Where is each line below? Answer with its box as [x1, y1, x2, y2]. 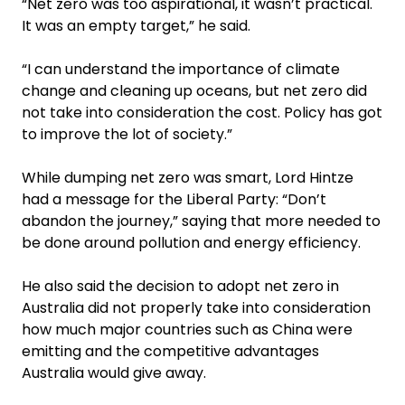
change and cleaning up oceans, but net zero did [22, 80, 367, 101]
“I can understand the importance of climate [22, 58, 340, 80]
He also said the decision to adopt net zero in [22, 275, 339, 297]
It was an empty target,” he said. [22, 14, 250, 36]
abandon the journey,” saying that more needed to [22, 210, 381, 231]
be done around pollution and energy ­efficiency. [22, 231, 361, 253]
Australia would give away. [22, 362, 206, 383]
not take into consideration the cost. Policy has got [22, 101, 382, 123]
